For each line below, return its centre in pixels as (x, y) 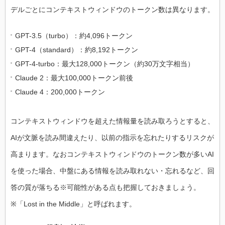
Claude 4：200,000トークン (60, 92)
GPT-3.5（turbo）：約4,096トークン (74, 35)
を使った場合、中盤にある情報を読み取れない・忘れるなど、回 (113, 171)
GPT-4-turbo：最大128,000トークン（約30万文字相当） (105, 64)
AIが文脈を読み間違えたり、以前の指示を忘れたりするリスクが (112, 137)
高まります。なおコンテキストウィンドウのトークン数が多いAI (112, 154)
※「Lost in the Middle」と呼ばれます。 (73, 204)
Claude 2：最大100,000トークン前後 (74, 78)
